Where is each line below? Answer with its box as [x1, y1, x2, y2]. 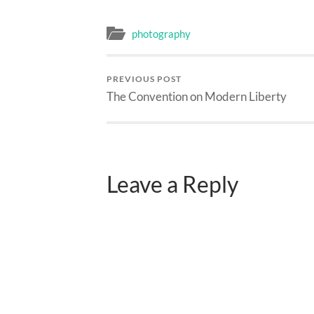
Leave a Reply [107, 170, 238, 198]
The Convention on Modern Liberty [107, 89, 287, 104]
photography [132, 27, 191, 41]
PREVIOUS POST [107, 74, 182, 85]
